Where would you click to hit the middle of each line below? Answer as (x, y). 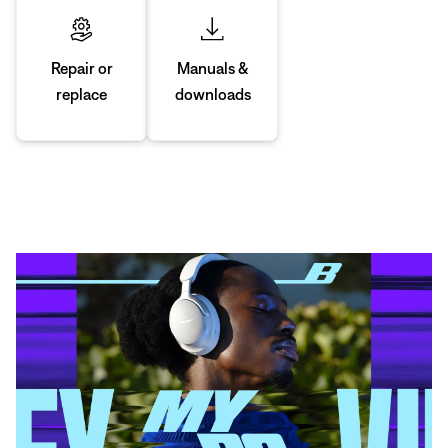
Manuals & (212, 67)
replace (82, 94)
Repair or (81, 68)
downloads (212, 93)
